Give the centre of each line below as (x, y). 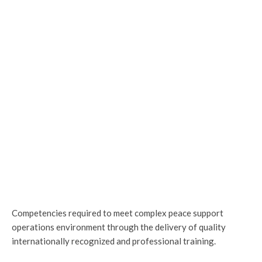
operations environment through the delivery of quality (119, 227)
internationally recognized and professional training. (114, 241)
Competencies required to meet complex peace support (118, 213)
